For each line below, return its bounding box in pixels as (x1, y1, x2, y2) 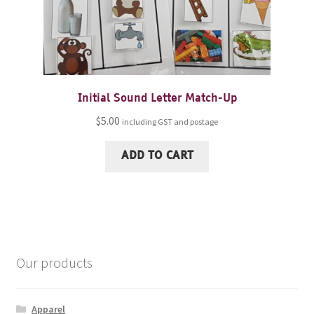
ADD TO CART (121, 150, 193, 162)
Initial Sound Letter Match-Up (77, 93, 237, 105)
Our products (15, 254, 93, 272)
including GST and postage (122, 116, 218, 128)
